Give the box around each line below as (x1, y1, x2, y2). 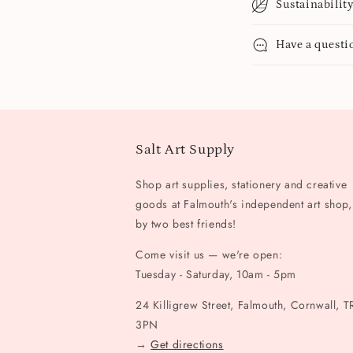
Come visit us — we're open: (136, 247, 283, 262)
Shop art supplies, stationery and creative (136, 176, 347, 192)
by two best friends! (136, 216, 236, 232)
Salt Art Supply (136, 142, 235, 158)
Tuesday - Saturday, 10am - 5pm (136, 266, 296, 282)
